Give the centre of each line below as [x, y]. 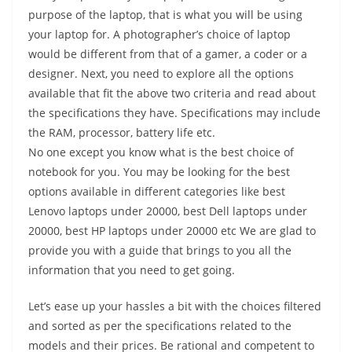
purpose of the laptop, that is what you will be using [165, 15]
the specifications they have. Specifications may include [174, 113]
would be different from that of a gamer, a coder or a [168, 54]
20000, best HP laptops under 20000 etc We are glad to [172, 231]
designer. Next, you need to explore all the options [161, 73]
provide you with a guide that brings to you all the [160, 250]
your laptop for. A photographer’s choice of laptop [159, 34]
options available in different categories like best [157, 191]
